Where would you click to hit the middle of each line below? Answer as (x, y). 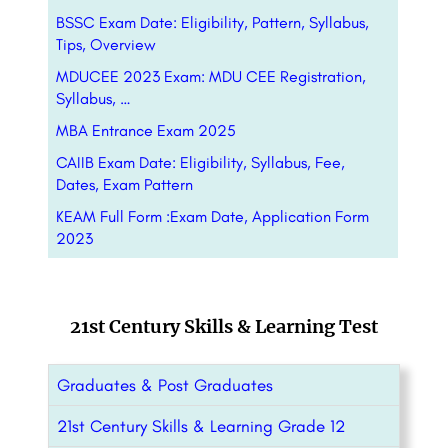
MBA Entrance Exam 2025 (146, 131)
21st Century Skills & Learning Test (224, 327)
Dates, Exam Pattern (124, 185)
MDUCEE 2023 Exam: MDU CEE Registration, (211, 77)
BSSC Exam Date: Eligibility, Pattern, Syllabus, (212, 23)
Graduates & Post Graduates (165, 385)
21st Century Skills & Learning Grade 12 (201, 426)
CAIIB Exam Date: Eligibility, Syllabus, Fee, (200, 163)
